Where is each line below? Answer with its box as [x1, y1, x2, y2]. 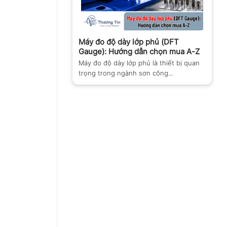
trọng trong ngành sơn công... [79, 68, 173, 77]
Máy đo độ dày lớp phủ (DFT [79, 36, 179, 47]
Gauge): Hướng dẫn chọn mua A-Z [79, 46, 200, 56]
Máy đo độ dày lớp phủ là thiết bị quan [79, 58, 200, 67]
